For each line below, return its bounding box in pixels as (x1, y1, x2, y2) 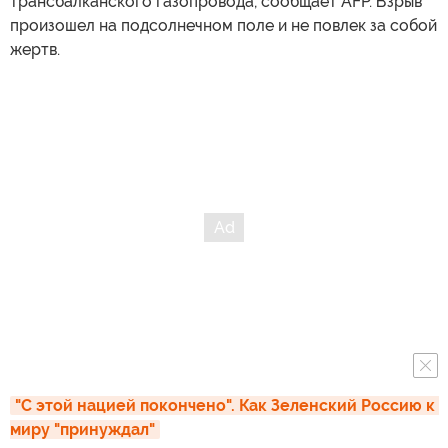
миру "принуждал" (10, 420, 155, 439)
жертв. (10, 40, 60, 59)
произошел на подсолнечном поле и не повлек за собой (10, 16, 437, 35)
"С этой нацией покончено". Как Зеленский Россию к (15, 396, 435, 415)
